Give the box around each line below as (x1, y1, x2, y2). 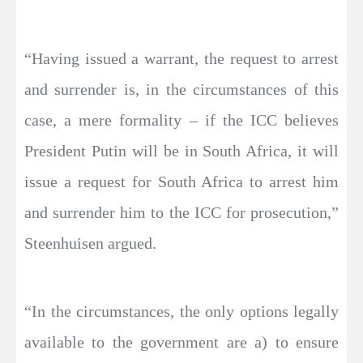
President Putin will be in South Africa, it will (24, 142, 339, 160)
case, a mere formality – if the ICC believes (24, 111, 339, 129)
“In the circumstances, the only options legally (24, 302, 339, 320)
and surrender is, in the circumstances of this (24, 80, 339, 98)
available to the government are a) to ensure (24, 333, 339, 351)
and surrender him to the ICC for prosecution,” (24, 203, 339, 221)
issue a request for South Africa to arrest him (24, 173, 339, 190)
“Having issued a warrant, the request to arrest (24, 49, 339, 67)
